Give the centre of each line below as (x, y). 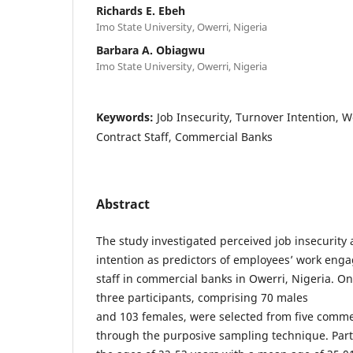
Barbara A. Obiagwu (150, 50)
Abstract (123, 204)
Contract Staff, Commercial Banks (184, 136)
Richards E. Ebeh (141, 10)
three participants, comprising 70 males (202, 297)
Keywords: (126, 117)
